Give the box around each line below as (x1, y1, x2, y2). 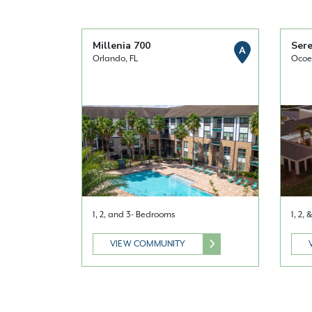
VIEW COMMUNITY (110, 238, 186, 249)
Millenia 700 (93, 39, 150, 53)
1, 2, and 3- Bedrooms (93, 209, 175, 219)
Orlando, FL (93, 54, 138, 64)
